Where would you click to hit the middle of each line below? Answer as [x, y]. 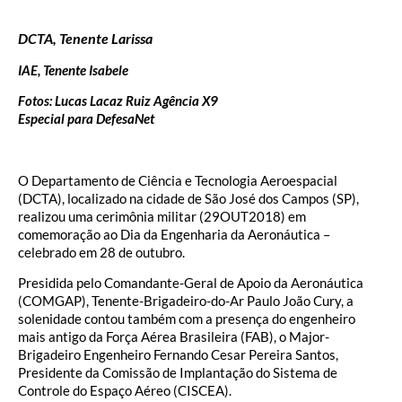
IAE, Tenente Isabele [73, 70]
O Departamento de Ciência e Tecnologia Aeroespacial [178, 180]
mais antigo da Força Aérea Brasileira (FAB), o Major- [174, 337]
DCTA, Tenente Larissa [85, 39]
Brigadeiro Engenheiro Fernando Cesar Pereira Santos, [178, 355]
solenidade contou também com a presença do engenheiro [187, 319]
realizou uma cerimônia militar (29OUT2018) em [162, 216]
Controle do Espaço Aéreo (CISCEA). [125, 391]
